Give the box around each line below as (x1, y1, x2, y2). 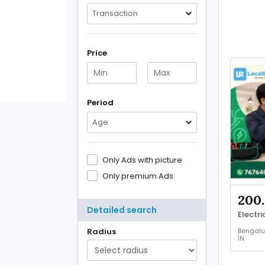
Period (87, 97, 114, 108)
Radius (87, 226, 116, 237)
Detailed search (87, 204, 157, 216)
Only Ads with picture (102, 154, 182, 166)
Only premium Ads (102, 170, 173, 182)
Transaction (92, 8, 138, 19)
